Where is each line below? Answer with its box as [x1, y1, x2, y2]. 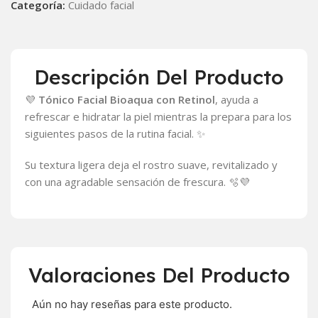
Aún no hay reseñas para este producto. [32, 297, 232, 311]
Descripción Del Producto [34, 65, 284, 89]
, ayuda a [215, 92, 258, 106]
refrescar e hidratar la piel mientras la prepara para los [25, 109, 292, 124]
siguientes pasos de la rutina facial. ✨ [25, 126, 205, 141]
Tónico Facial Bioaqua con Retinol [38, 92, 215, 106]
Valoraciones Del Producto [28, 263, 290, 287]
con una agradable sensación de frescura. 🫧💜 [25, 175, 250, 189]
